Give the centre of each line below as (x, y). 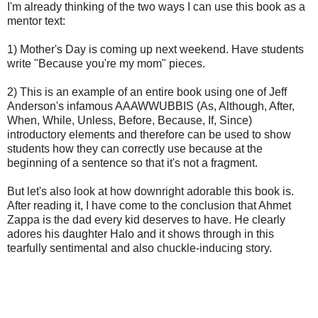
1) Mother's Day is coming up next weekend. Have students (155, 49)
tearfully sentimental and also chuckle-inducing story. (141, 248)
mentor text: (36, 21)
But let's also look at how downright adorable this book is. (150, 191)
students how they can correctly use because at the (135, 148)
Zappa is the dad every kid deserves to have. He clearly (146, 219)
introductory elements (61, 134)
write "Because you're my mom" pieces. (106, 63)
